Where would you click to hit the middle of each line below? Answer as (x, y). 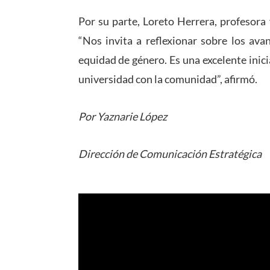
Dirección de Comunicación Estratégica (170, 153)
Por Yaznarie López (122, 116)
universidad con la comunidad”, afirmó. (168, 79)
